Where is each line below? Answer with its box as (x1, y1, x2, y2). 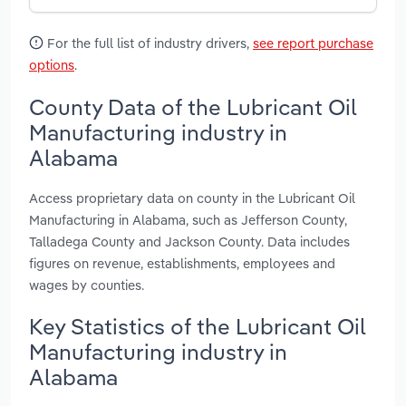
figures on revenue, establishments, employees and (29, 254, 335, 272)
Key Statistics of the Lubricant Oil (29, 312, 366, 340)
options (29, 56, 74, 74)
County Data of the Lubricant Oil (29, 92, 357, 121)
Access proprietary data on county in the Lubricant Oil (29, 188, 355, 207)
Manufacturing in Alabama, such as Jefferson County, (29, 210, 347, 228)
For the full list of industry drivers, (43, 34, 253, 53)
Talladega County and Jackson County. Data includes (29, 232, 350, 250)
